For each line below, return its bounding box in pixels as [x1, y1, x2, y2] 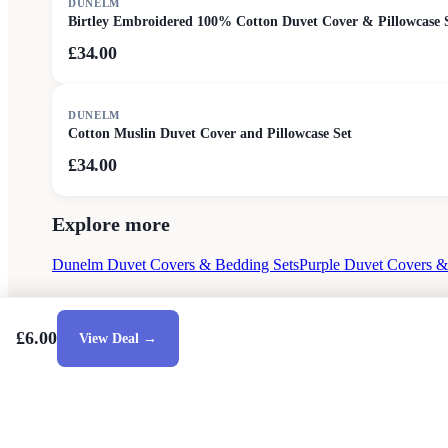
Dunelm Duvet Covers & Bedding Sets [52, 255, 299, 273]
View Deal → [79, 330, 157, 346]
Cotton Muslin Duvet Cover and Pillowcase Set [68, 126, 352, 141]
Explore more [52, 212, 170, 235]
